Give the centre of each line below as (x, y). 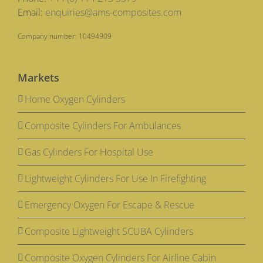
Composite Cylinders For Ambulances (103, 126)
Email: (31, 13)
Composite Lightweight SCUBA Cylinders (109, 232)
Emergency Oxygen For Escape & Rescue (109, 205)
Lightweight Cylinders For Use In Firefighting (115, 179)
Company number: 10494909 (65, 36)
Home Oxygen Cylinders (75, 100)
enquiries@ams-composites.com (113, 13)
